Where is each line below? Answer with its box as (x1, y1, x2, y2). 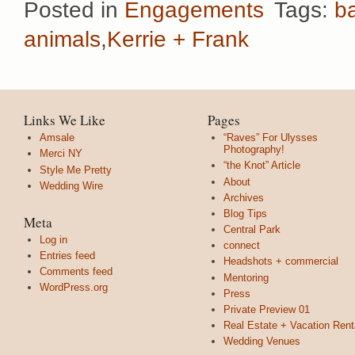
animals (24, 27, 101, 52)
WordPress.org (40, 281, 108, 294)
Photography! (223, 143, 284, 156)
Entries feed (40, 249, 95, 261)
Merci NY (40, 147, 82, 160)
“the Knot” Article (223, 159, 300, 172)
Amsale (40, 132, 74, 144)
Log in (40, 233, 67, 246)
